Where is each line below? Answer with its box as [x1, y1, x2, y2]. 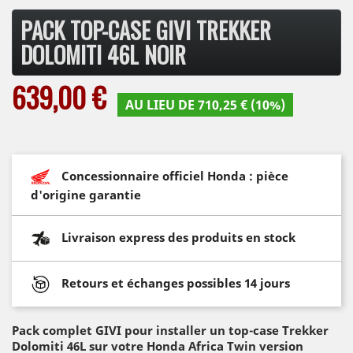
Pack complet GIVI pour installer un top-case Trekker [12, 322, 329, 338]
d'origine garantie [31, 187, 141, 203]
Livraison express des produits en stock [61, 229, 295, 245]
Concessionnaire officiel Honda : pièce [61, 167, 288, 184]
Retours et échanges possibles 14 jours [61, 274, 290, 291]
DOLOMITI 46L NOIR [20, 38, 186, 71]
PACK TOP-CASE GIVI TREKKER [20, 13, 271, 46]
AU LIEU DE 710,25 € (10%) [125, 96, 285, 113]
